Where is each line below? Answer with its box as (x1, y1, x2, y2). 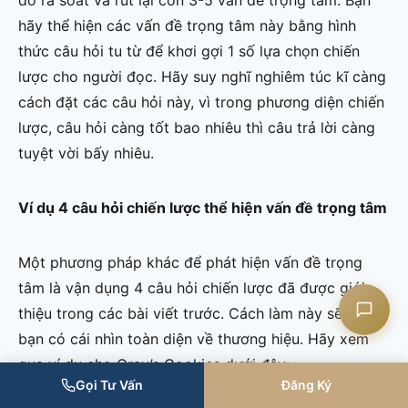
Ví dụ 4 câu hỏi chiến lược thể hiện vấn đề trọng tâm (18, 199, 387, 218)
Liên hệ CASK (119, 77, 202, 94)
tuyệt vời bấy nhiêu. (18, 144, 154, 163)
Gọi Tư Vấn (76, 377, 143, 393)
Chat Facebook (154, 184, 244, 200)
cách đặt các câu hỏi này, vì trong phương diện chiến (18, 93, 384, 112)
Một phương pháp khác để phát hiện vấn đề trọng (18, 253, 362, 272)
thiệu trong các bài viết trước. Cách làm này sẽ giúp (18, 304, 377, 323)
